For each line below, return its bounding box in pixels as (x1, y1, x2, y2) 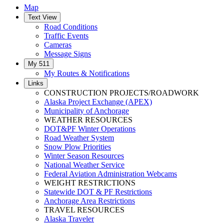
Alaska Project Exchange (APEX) (44, 97, 152, 106)
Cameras (44, 40, 71, 49)
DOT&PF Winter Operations (44, 124, 135, 133)
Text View (28, 13, 56, 21)
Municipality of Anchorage (44, 106, 129, 115)
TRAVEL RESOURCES (44, 205, 124, 214)
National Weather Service (44, 160, 124, 169)
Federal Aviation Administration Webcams (44, 169, 177, 178)
